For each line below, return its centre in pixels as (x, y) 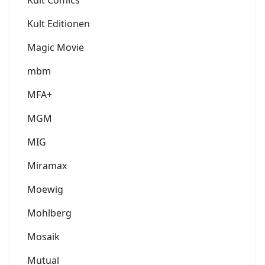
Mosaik (43, 237)
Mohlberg (49, 213)
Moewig (45, 190)
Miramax (47, 166)
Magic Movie (56, 48)
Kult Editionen (59, 24)
